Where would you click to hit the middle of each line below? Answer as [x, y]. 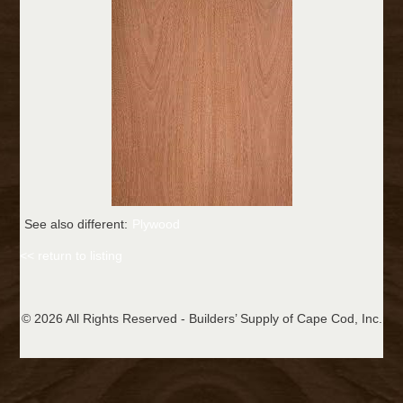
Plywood [157, 224]
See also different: [76, 224]
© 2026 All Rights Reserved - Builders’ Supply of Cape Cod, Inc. [201, 319]
